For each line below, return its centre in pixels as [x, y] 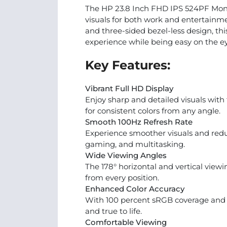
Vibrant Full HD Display [129, 88]
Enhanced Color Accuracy [135, 189]
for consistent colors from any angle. [153, 111]
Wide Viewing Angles [126, 155]
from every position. [122, 178]
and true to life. [113, 211]
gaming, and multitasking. [135, 144]
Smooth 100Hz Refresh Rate [139, 122]
